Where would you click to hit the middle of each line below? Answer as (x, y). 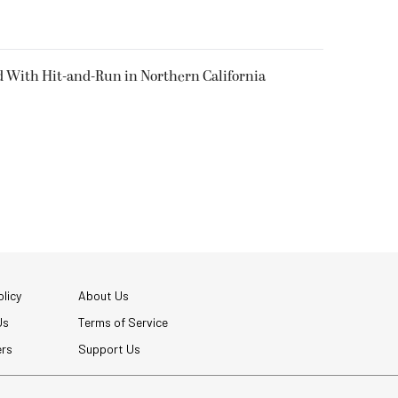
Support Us (109, 348)
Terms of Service (123, 322)
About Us (103, 295)
